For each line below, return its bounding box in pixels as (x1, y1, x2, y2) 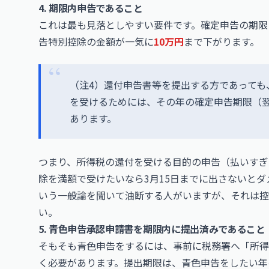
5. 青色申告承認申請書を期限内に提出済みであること (38, 222, 265, 236)
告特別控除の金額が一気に (38, 34, 154, 49)
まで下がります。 (184, 34, 259, 49)
